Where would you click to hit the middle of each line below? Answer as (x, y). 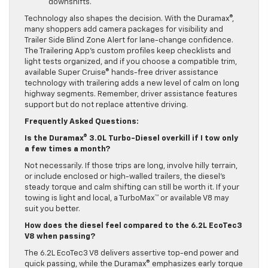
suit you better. (52, 209)
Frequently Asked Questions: (82, 122)
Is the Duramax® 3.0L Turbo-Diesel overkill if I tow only (131, 139)
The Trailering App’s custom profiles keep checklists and (128, 51)
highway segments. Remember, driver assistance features (131, 95)
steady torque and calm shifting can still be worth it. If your (132, 188)
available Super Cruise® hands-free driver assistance (121, 73)
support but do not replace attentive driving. (106, 105)
